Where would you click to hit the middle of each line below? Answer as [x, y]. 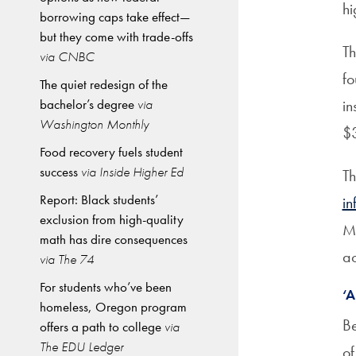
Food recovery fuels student [111, 152]
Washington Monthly [94, 124]
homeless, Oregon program [113, 307]
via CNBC [67, 56]
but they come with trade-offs [116, 37]
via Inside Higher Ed [131, 172]
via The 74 [67, 259]
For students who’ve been [106, 287]
